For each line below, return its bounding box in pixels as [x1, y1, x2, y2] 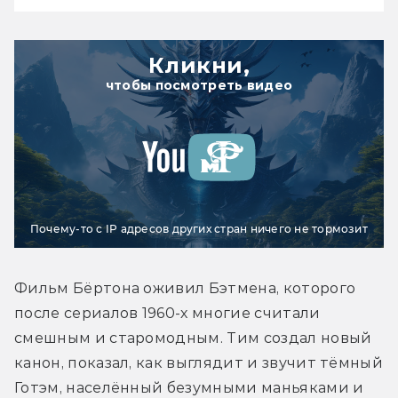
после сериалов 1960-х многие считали [14, 305, 321, 322]
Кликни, [147, 52, 251, 79]
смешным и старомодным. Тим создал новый [14, 330, 372, 347]
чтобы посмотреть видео [105, 77, 293, 94]
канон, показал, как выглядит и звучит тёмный [14, 354, 384, 372]
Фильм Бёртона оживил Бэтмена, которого [14, 280, 356, 298]
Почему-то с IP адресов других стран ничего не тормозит [30, 222, 368, 236]
